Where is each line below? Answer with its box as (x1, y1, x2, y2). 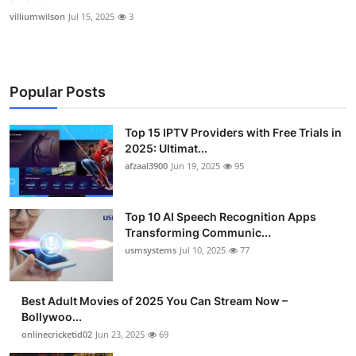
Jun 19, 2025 (171, 160, 220, 172)
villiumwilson (10, 10, 65, 23)
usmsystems (125, 244, 176, 257)
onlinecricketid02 (21, 328, 92, 341)
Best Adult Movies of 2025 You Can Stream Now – (21, 294, 288, 308)
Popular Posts (10, 83, 106, 101)
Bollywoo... (21, 310, 82, 324)
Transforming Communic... (125, 226, 271, 240)
